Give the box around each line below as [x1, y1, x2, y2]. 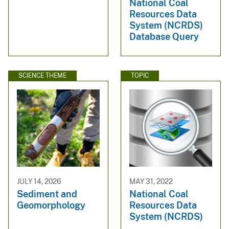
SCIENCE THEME [18, 72, 66, 80]
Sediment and [17, 188, 77, 199]
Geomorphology [17, 199, 85, 211]
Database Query [129, 31, 199, 42]
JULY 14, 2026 [17, 177, 61, 186]
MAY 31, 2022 [129, 177, 173, 186]
